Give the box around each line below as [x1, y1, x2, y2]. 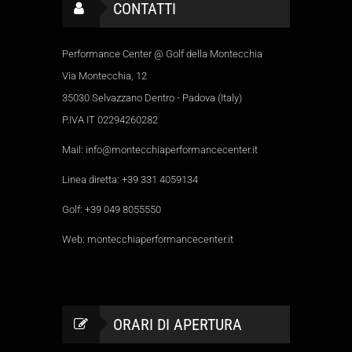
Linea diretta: [62, 174, 122, 185]
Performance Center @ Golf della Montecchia [62, 48, 262, 60]
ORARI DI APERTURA [113, 315, 242, 334]
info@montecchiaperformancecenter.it [86, 144, 258, 156]
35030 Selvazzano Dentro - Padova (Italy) [62, 92, 242, 104]
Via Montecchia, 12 [62, 70, 147, 82]
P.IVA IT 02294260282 [62, 114, 158, 126]
